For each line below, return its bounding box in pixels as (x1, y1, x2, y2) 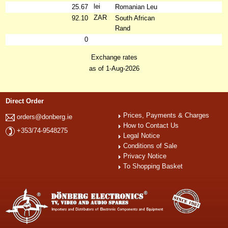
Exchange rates (91, 53, 137, 61)
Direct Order (6, 97, 44, 105)
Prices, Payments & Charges (123, 111, 210, 119)
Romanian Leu (115, 3, 158, 11)
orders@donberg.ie (17, 113, 73, 121)
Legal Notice (123, 132, 160, 139)
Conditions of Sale (123, 142, 178, 150)
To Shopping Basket (123, 162, 183, 170)
